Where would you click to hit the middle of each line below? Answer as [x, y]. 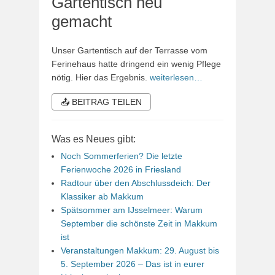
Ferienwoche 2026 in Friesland [121, 169]
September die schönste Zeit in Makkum [139, 223]
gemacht [82, 21]
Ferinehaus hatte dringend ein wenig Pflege [136, 64]
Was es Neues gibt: [94, 139]
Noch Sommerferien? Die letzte [122, 156]
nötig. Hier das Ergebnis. [101, 77]
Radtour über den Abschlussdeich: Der [136, 183]
